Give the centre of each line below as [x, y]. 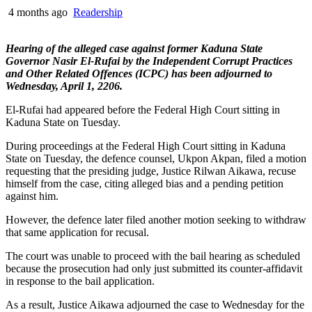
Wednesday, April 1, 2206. [65, 86]
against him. [32, 196]
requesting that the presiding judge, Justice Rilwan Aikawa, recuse [151, 171]
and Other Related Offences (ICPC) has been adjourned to [139, 73]
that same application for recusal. [77, 232]
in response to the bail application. [80, 281]
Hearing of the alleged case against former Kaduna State [134, 48]
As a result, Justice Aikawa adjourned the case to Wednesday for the [155, 304]
